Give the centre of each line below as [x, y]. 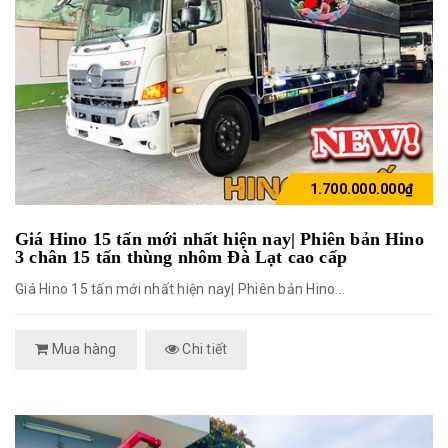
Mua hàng [82, 349]
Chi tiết [203, 349]
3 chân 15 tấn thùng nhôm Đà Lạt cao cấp [181, 256]
